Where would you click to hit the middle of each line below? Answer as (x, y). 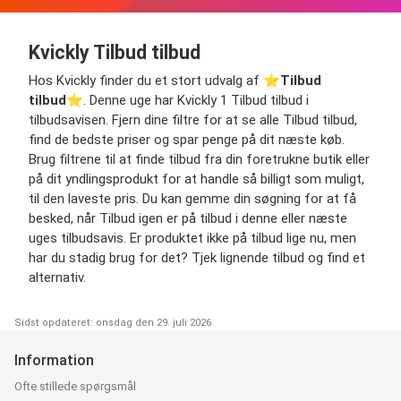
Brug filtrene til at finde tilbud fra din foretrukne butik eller (199, 159)
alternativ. (57, 277)
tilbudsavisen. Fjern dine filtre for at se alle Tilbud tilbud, (193, 119)
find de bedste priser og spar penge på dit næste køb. (187, 139)
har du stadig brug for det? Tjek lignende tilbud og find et (197, 257)
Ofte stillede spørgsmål (75, 386)
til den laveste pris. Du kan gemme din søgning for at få (192, 198)
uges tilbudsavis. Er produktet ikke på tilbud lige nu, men (192, 238)
